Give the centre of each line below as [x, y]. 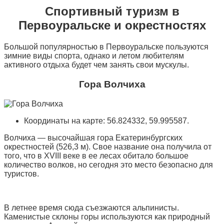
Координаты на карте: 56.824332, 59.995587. [106, 120]
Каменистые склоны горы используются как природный [107, 216]
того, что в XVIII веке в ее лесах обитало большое [96, 155]
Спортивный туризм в [112, 11]
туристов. [21, 173]
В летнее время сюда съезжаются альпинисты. [91, 207]
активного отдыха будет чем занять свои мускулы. [96, 65]
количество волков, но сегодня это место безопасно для [108, 164]
